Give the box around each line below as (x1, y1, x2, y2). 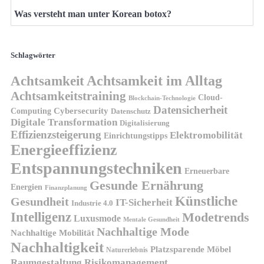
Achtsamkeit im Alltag (87, 73, 222, 89)
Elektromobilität (170, 130, 243, 141)
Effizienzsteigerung (11, 128, 101, 141)
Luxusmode (74, 213, 121, 224)
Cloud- (198, 93, 223, 103)
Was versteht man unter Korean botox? (14, 9, 171, 19)
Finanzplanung (45, 184, 87, 192)
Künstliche (175, 193, 237, 209)
